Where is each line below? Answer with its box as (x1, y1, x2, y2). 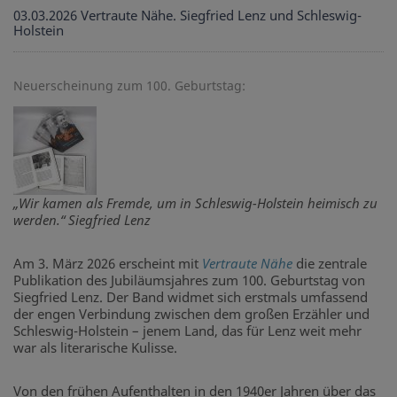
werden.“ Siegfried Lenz (13, 211, 151, 230)
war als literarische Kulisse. (13, 339, 177, 357)
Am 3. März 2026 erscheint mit (13, 254, 202, 273)
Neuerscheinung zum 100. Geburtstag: (13, 77, 245, 95)
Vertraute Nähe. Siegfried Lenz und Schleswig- (81, 6, 362, 25)
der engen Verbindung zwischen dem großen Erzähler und (13, 305, 370, 323)
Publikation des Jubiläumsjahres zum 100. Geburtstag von (13, 271, 365, 290)
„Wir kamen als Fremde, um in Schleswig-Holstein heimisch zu (13, 194, 378, 213)
